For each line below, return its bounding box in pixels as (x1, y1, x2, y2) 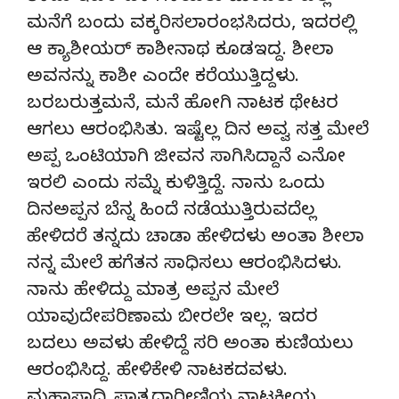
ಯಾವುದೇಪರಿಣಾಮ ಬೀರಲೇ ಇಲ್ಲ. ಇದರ (27, 306, 318, 331)
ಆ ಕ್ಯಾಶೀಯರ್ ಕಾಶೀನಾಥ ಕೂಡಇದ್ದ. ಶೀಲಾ (27, 39, 334, 64)
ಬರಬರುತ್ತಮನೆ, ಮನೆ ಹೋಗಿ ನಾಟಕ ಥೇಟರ (27, 93, 338, 118)
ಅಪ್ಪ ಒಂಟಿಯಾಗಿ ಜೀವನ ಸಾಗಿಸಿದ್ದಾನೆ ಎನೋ (27, 146, 346, 171)
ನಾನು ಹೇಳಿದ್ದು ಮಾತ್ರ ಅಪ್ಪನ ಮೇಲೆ (27, 280, 279, 305)
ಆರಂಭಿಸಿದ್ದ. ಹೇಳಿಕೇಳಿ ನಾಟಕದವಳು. (27, 360, 288, 385)
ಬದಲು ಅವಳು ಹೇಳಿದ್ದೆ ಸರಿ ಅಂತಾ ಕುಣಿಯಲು (27, 333, 354, 358)
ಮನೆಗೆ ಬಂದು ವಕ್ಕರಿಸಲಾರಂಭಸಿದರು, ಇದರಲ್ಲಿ (27, 12, 356, 37)
